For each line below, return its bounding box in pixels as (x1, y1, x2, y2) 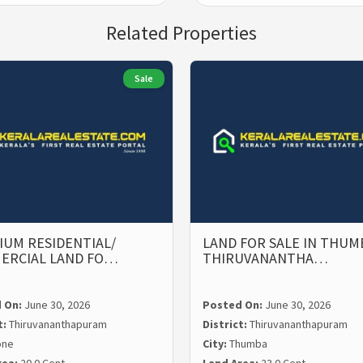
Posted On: (203, 297, 265, 313)
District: (203, 317, 250, 332)
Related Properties (106, 20, 257, 46)
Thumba (229, 336, 267, 352)
